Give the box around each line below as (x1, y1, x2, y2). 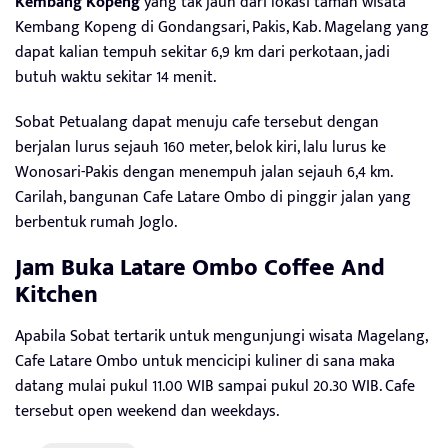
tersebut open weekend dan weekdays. (15, 397, 283, 425)
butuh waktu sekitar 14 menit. (15, 63, 216, 91)
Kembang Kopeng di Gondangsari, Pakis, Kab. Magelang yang (15, 13, 429, 41)
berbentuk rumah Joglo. (15, 208, 181, 236)
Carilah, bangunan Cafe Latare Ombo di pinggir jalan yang (15, 183, 411, 211)
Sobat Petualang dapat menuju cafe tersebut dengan (15, 108, 379, 136)
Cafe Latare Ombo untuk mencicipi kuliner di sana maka (15, 347, 395, 375)
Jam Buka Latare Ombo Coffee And (15, 247, 385, 288)
